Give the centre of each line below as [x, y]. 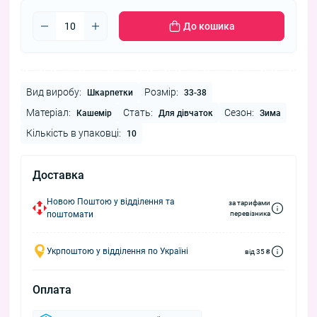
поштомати [70, 215]
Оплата [52, 290]
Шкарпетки [110, 93]
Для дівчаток [186, 114]
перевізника [250, 214]
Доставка [58, 175]
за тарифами [249, 203]
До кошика [209, 27]
